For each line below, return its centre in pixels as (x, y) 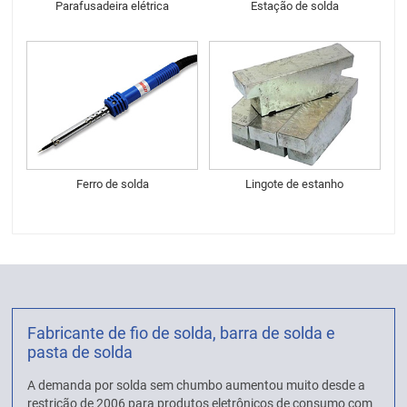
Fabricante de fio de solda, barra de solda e (182, 333)
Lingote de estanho (295, 184)
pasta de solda (80, 352)
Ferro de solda (112, 184)
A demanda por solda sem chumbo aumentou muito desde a (197, 385)
